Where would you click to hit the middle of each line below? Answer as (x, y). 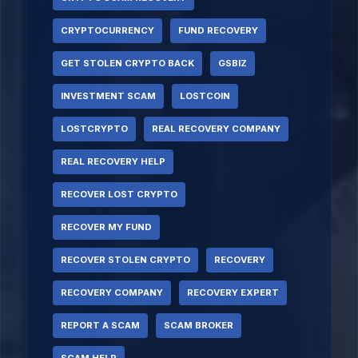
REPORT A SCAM (100, 325)
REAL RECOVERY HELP (113, 161)
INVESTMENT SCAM (108, 96)
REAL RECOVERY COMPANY (216, 129)
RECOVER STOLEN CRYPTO (125, 260)
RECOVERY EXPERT (233, 292)
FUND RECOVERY (218, 30)
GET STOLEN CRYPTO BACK (127, 63)
